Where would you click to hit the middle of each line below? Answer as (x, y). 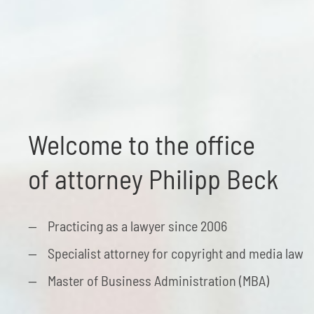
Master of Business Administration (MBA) (158, 280)
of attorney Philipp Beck (153, 178)
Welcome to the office (142, 144)
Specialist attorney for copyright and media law (176, 253)
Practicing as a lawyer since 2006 (137, 225)
